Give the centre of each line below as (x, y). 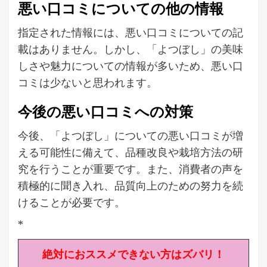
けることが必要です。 (72, 202)
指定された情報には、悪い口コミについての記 (131, 32)
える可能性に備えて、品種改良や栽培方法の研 (131, 152)
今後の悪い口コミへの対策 (105, 111)
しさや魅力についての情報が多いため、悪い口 (131, 65)
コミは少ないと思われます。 (88, 82)
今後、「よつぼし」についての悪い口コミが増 (131, 135)
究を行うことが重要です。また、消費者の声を (131, 168)
